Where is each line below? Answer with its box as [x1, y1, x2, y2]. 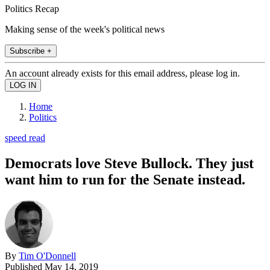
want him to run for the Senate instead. [5, 171, 245, 187]
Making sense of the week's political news [5, 24, 165, 34]
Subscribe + [10, 46, 52, 55]
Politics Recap [5, 3, 59, 14]
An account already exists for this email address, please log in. [5, 67, 240, 78]
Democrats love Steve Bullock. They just [5, 155, 254, 171]
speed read [5, 132, 45, 143]
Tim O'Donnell [19, 250, 76, 261]
